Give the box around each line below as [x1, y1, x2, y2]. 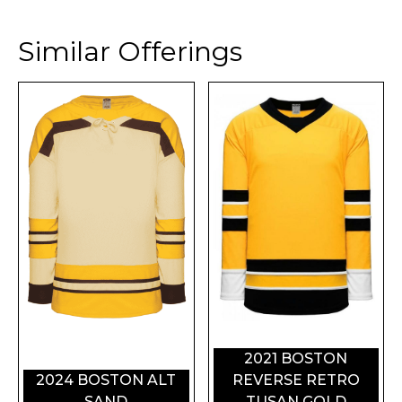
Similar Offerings [18, 35, 242, 69]
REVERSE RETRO [232, 371, 360, 389]
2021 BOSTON [244, 349, 348, 367]
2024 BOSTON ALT [36, 371, 177, 389]
